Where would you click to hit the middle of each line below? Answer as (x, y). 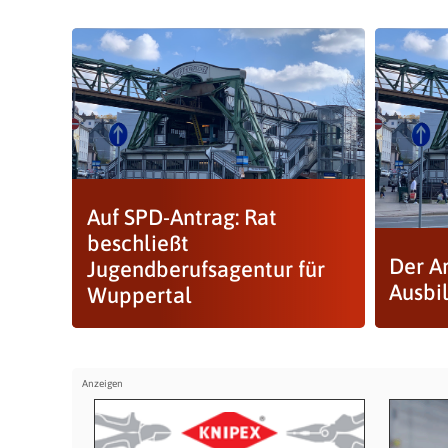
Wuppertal (139, 295)
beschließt (137, 243)
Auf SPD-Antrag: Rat (181, 217)
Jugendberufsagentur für (205, 269)
